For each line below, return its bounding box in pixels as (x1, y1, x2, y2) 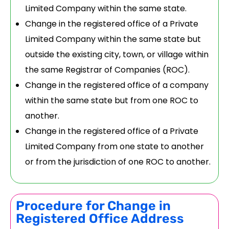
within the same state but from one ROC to (25, 95, 198, 107)
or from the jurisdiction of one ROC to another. (25, 156, 211, 168)
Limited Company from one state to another (25, 141, 204, 153)
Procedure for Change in (16, 198, 171, 214)
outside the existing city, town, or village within (25, 49, 209, 61)
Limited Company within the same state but (25, 33, 201, 45)
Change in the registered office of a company (25, 79, 209, 91)
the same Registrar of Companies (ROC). (25, 64, 190, 76)
